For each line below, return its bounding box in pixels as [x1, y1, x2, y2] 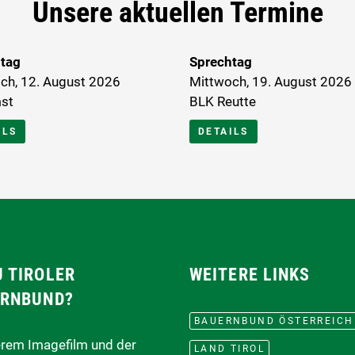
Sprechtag [189, 53, 252, 70]
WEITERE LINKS [189, 263, 311, 284]
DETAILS [198, 125, 249, 137]
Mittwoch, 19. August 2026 [189, 73, 352, 90]
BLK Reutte [189, 93, 256, 109]
